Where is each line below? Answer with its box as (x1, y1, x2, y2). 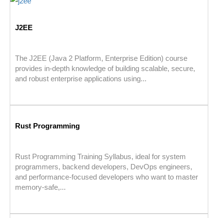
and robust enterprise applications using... (15, 74, 146, 83)
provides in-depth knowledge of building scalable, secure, (15, 64, 195, 73)
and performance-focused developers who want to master (15, 173, 198, 182)
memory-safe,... (15, 183, 66, 192)
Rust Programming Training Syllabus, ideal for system (15, 152, 186, 161)
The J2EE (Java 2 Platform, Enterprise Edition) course (15, 54, 187, 63)
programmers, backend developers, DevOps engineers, (15, 163, 192, 171)
